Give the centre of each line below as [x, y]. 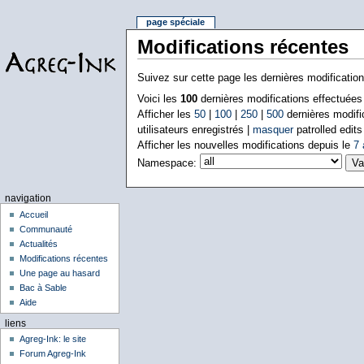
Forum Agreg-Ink [53, 354]
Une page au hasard [60, 273]
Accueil [34, 214]
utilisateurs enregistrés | [195, 130]
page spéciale [176, 22]
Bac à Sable [43, 287]
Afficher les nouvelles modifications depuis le [245, 145]
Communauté [46, 229]
